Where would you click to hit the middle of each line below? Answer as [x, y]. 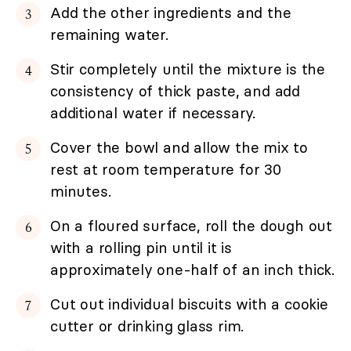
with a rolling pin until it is [141, 248]
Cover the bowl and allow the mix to [179, 148]
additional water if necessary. [153, 113]
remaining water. [109, 35]
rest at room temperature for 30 [166, 170]
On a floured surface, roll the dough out [191, 226]
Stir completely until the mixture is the [188, 69]
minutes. [81, 192]
